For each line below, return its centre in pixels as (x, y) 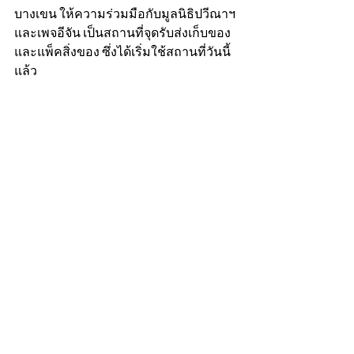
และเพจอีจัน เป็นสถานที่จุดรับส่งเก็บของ (122, 33)
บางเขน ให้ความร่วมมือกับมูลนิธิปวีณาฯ (126, 14)
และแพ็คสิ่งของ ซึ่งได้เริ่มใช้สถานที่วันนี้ (122, 52)
